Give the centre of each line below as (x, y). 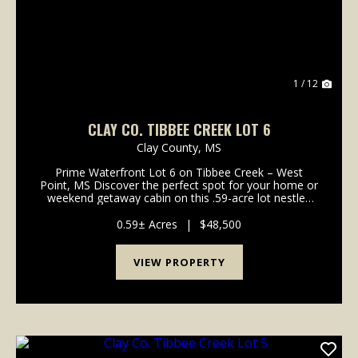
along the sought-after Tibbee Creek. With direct (179, 210)
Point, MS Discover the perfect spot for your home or (179, 185)
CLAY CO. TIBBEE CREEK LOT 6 (179, 129)
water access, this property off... (179, 223)
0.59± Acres (147, 224)
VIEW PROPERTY (179, 262)
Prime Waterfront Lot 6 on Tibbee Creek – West (179, 172)
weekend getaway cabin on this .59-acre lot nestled (179, 197)
